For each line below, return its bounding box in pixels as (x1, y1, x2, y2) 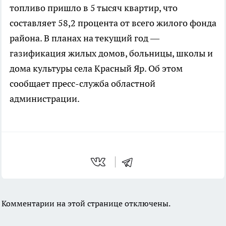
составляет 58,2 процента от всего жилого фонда (10, 17, 216, 29)
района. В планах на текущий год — (10, 32, 159, 44)
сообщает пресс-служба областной (10, 78, 155, 89)
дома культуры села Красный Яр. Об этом (10, 63, 183, 74)
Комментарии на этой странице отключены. (2, 198, 171, 208)
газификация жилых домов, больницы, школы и (10, 47, 213, 59)
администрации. (10, 93, 80, 104)
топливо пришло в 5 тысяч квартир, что (10, 2, 178, 14)
